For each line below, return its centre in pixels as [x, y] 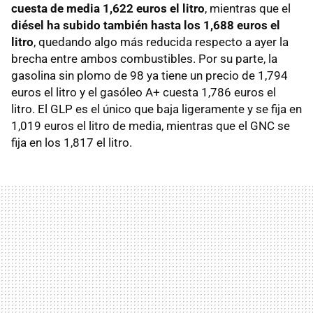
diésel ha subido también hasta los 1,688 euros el [146, 25]
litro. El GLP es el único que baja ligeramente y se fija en [156, 109]
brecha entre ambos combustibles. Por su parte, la [144, 58]
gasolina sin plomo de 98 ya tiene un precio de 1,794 [150, 75]
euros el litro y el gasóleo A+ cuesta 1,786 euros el [144, 92]
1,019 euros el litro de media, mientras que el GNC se [151, 125]
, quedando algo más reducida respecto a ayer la [161, 42]
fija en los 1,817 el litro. [72, 142]
